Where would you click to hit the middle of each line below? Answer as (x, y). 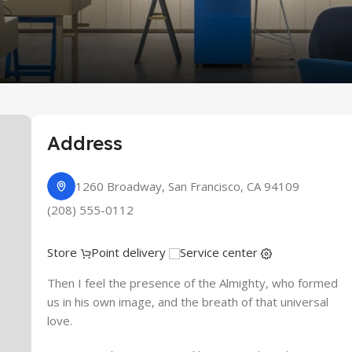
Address (84, 143)
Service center (220, 253)
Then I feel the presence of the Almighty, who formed (192, 283)
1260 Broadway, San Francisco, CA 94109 (187, 187)
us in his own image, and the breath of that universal (187, 302)
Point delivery (130, 253)
